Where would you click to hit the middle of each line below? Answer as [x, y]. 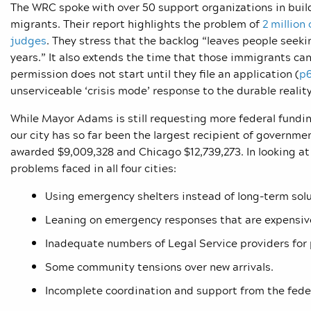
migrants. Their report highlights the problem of [136, 24]
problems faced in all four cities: [93, 168]
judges [28, 41]
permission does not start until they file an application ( [155, 74]
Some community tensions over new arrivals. [159, 267]
